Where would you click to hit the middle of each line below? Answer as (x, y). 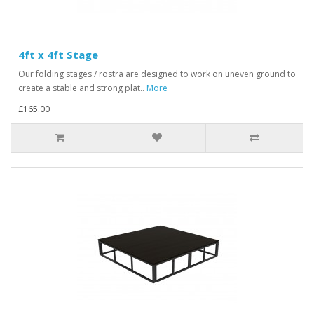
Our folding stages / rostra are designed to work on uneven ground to (157, 74)
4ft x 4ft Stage (58, 55)
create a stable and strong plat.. (82, 88)
